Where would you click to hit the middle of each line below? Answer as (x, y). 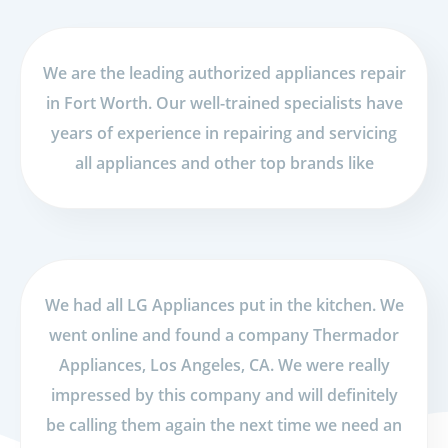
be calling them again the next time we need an (224, 425)
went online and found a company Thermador (224, 335)
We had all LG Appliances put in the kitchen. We (224, 305)
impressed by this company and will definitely (224, 395)
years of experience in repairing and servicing (224, 133)
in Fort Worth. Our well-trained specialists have (224, 103)
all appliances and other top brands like (224, 163)
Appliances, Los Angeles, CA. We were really (224, 365)
